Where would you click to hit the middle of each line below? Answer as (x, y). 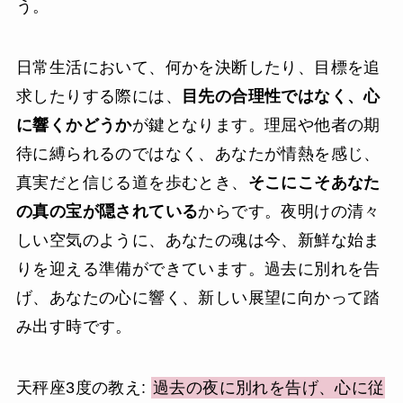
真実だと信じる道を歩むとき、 (132, 183)
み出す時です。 (74, 327)
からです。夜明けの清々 (289, 212)
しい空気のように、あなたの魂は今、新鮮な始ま (198, 241)
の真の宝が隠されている (107, 212)
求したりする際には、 (99, 97)
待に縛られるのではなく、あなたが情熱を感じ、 (198, 154)
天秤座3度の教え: (83, 387)
